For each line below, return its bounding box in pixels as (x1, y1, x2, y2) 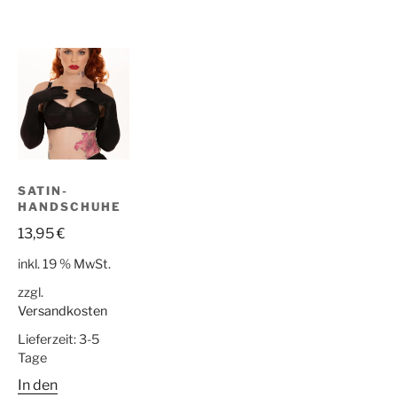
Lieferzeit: (18, 331, 80, 348)
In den (18, 377, 58, 394)
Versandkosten (18, 303, 108, 320)
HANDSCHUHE (18, 199, 121, 214)
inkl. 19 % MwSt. (18, 256, 112, 273)
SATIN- (18, 183, 68, 198)
